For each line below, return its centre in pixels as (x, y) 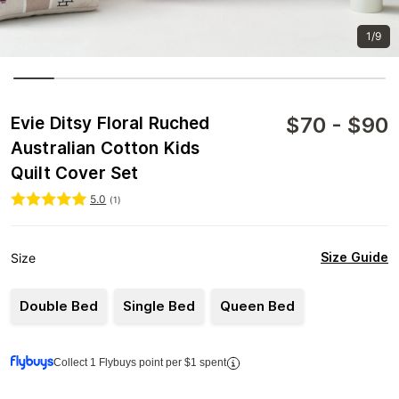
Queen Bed (257, 306)
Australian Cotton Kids (106, 148)
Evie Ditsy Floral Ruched (110, 123)
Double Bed (59, 306)
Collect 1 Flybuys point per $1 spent (140, 362)
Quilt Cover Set (75, 173)
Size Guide (354, 257)
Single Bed (159, 306)
